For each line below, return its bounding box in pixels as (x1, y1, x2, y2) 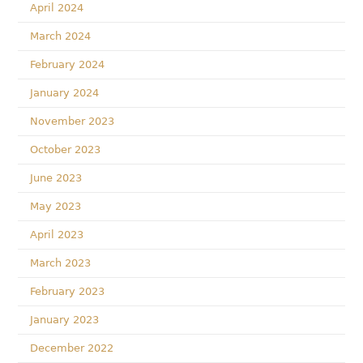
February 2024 (30, 58, 105, 70)
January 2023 (30, 314, 100, 326)
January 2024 (30, 87, 100, 99)
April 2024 (30, 2, 84, 14)
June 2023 (30, 172, 83, 184)
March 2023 (30, 257, 92, 269)
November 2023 (30, 115, 115, 127)
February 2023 (30, 285, 105, 297)
